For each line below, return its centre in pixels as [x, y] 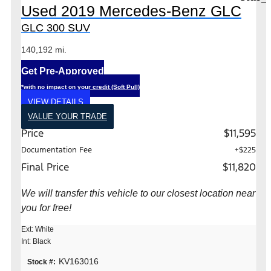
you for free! [46, 207]
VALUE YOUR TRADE [67, 116]
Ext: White [38, 229]
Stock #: [41, 262]
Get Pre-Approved [63, 71]
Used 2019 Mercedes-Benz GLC [131, 11]
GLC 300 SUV [56, 28]
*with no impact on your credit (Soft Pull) [80, 87]
